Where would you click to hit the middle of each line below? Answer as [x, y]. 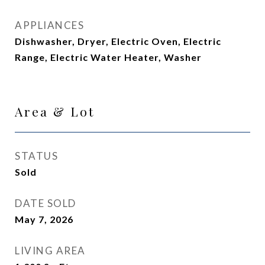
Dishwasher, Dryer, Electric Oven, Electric [118, 41]
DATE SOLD [46, 203]
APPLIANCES [49, 25]
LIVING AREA [50, 251]
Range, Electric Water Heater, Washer [108, 57]
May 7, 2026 [44, 219]
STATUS [36, 156]
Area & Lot [55, 111]
